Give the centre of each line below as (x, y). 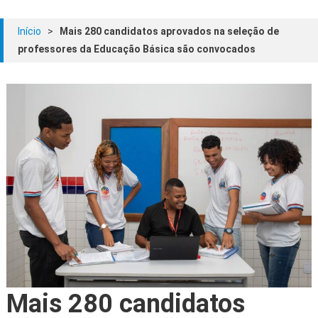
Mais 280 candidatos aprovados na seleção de (169, 32)
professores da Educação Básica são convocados (137, 49)
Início (29, 32)
